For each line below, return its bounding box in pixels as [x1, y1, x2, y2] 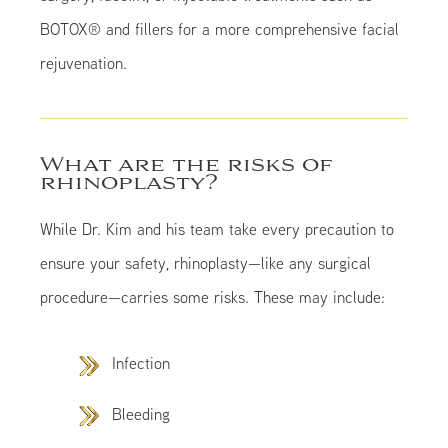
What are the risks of [40, 153, 334, 179]
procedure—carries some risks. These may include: [40, 287, 386, 308]
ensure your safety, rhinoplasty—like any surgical [40, 253, 372, 274]
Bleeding [112, 403, 171, 424]
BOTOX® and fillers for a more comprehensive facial [40, 19, 400, 40]
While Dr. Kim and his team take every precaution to [40, 219, 395, 240]
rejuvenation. [40, 53, 128, 74]
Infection [112, 353, 171, 374]
